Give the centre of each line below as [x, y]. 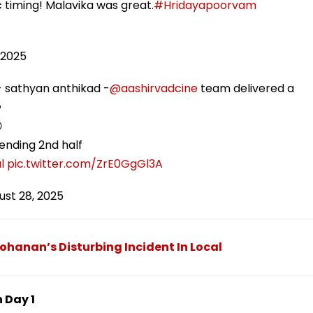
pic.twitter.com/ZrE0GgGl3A [85, 163]
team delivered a [246, 88]
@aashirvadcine [154, 88]
